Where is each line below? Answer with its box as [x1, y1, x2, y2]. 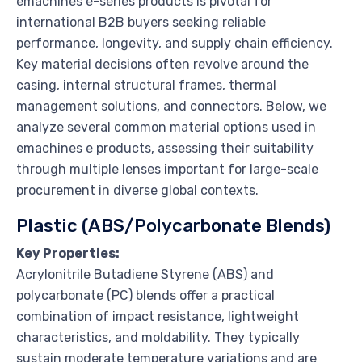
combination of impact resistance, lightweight [16, 308, 299, 324]
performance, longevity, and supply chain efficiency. [16, 35, 333, 51]
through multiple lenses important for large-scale [16, 161, 318, 177]
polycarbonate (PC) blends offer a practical [16, 287, 275, 303]
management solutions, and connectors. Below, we [16, 98, 326, 114]
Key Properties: [16, 245, 120, 261]
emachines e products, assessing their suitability [16, 140, 314, 156]
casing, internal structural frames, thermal [16, 77, 276, 93]
